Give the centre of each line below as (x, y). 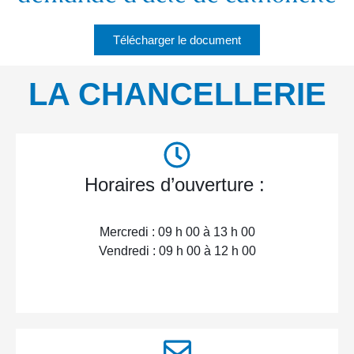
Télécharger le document (177, 40)
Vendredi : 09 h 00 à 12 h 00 (177, 251)
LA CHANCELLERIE (177, 94)
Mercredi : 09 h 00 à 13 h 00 (177, 232)
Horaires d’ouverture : (177, 185)
